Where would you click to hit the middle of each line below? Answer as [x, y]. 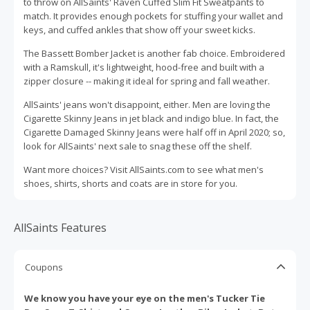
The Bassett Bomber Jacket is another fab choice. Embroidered [154, 53]
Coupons [44, 267]
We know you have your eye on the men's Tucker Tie [145, 298]
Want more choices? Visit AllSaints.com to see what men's [144, 169]
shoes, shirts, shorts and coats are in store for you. [130, 183]
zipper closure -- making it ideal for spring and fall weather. [147, 81]
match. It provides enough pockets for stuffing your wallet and [153, 16]
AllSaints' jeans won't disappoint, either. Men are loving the [147, 104]
